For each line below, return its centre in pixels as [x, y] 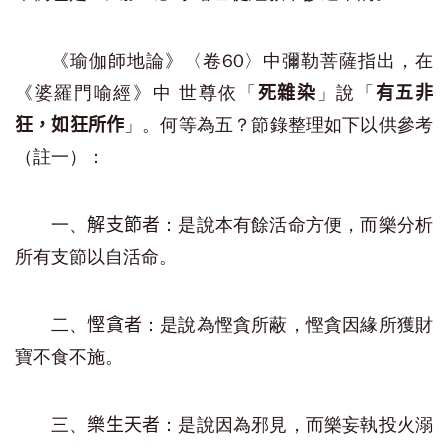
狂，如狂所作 [70, 125]
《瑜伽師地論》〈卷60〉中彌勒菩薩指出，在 [242, 61]
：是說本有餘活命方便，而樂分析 [297, 225]
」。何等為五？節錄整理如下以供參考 [279, 125]
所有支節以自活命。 [96, 257]
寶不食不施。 [69, 357]
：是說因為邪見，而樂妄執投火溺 [297, 425]
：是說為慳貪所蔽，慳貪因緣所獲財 [288, 325]
